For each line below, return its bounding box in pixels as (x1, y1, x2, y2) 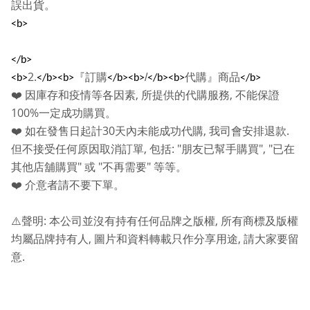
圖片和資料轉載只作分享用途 (94, 233, 238, 246)
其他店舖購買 (11, 161, 77, 174)
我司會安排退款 (209, 125, 286, 138)
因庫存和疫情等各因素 (25, 89, 136, 102)
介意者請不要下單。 (25, 179, 125, 192)
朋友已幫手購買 (181, 143, 259, 156)
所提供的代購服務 (141, 89, 230, 102)
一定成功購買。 (39, 107, 116, 120)
